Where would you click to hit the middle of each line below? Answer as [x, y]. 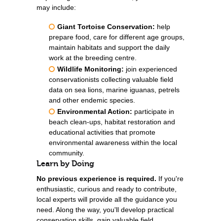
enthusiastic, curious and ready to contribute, [107, 189]
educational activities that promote [102, 132]
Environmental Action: [95, 111]
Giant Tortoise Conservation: [106, 27]
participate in [153, 111]
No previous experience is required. [96, 179]
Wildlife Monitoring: [91, 69]
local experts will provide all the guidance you [107, 199]
